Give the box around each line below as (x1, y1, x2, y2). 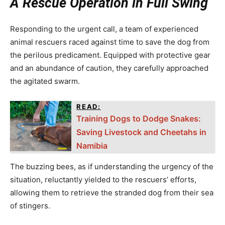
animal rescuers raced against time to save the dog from (10, 37, 209, 47)
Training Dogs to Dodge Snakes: (76, 113, 201, 124)
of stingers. (10, 200, 50, 210)
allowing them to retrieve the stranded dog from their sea (10, 187, 213, 197)
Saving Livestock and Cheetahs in (76, 127, 207, 137)
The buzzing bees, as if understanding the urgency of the (10, 161, 213, 171)
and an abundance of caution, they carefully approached (10, 63, 208, 73)
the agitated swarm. (10, 76, 80, 86)
